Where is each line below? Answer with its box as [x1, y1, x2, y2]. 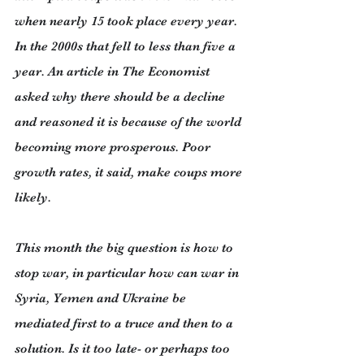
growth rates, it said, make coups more [15, 165, 245, 180]
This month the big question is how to [15, 240, 236, 255]
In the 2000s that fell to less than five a [15, 39, 239, 54]
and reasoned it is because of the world [15, 115, 245, 129]
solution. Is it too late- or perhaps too [15, 341, 233, 356]
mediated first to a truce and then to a [15, 316, 236, 331]
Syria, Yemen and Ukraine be [15, 291, 189, 305]
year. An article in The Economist [15, 64, 213, 79]
